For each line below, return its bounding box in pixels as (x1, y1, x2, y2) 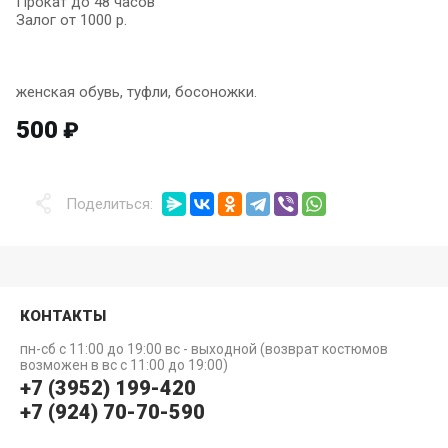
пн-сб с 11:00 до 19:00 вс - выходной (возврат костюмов (20, 341, 388, 357)
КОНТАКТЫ (20, 307, 106, 325)
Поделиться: (66, 195, 153, 213)
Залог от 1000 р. (16, 11, 127, 29)
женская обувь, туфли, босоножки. (16, 83, 257, 101)
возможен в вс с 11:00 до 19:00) (20, 357, 228, 373)
